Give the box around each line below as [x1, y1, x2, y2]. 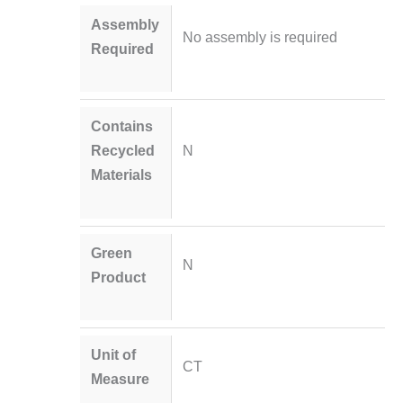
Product [91, 268, 147, 285]
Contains [91, 118, 154, 135]
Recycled [91, 142, 156, 159]
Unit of [91, 345, 137, 363]
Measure [91, 370, 150, 387]
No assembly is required [182, 28, 337, 45]
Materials [91, 166, 153, 184]
